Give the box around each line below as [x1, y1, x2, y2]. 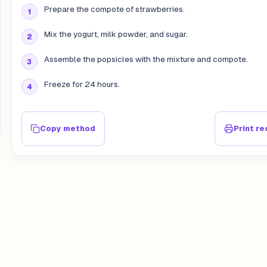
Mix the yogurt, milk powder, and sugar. [44, 30, 188, 39]
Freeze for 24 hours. [44, 80, 120, 89]
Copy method [40, 124, 96, 133]
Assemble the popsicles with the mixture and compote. [44, 55, 248, 64]
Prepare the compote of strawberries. [44, 5, 185, 14]
